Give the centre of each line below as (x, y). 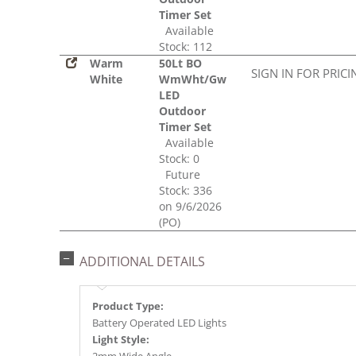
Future (180, 175)
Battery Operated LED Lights (159, 323)
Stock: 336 (186, 191)
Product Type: (128, 306)
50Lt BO (180, 64)
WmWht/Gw (193, 79)
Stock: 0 (179, 159)
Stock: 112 (186, 47)
